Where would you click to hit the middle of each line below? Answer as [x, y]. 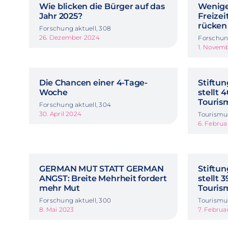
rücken [212, 25]
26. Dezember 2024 [69, 37]
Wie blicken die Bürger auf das [102, 6]
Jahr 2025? [61, 16]
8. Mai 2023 [56, 209]
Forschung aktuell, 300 [75, 200]
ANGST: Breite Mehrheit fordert [103, 178]
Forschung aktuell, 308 [75, 28]
